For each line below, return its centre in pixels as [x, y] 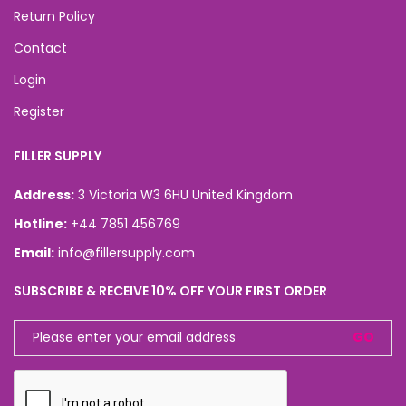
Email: [34, 252]
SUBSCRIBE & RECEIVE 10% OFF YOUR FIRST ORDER [170, 290]
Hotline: [40, 223]
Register [39, 111]
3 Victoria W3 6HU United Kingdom [185, 194]
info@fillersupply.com [126, 252]
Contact [40, 48]
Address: [44, 194]
